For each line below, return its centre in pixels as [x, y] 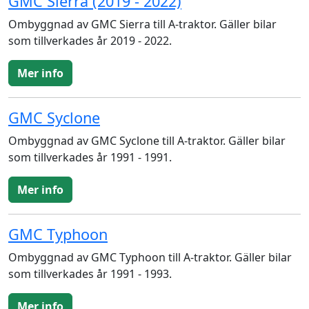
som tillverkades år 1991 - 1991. [90, 157]
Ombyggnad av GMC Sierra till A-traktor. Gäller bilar [142, 24]
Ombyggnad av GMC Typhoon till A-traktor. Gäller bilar [150, 257]
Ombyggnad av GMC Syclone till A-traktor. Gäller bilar [147, 141]
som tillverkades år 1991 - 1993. [90, 274]
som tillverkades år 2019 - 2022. [90, 41]
